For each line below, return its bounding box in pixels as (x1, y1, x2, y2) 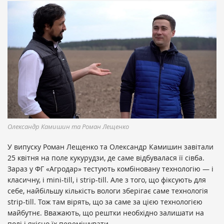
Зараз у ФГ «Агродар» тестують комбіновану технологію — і (7, 164, 213, 174)
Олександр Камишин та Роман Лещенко (7, 122, 129, 131)
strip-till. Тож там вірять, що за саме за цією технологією (7, 197, 202, 207)
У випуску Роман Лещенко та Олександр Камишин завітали (7, 142, 213, 152)
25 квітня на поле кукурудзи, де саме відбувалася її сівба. (7, 153, 204, 163)
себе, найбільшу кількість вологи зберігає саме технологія (7, 186, 208, 196)
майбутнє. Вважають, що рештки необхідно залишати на (7, 208, 204, 218)
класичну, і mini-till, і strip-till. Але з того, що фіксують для (7, 175, 206, 185)
